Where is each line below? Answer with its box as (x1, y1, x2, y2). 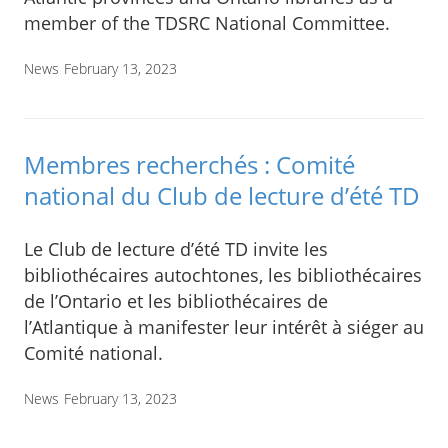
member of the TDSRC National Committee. (24, 11, 390, 36)
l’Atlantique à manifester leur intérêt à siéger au (24, 314, 424, 339)
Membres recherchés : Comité (24, 148, 355, 182)
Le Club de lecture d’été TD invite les (24, 236, 328, 261)
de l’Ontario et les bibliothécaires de (24, 288, 328, 313)
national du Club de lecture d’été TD (24, 179, 420, 213)
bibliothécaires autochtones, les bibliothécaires (24, 262, 422, 287)
